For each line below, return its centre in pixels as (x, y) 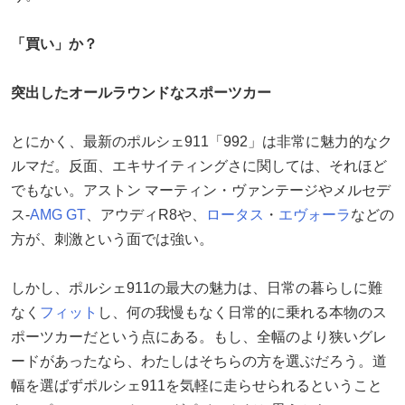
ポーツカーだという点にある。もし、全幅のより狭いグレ (199, 336)
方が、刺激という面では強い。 (112, 239)
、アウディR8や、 (146, 214)
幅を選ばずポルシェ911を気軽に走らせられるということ (197, 385)
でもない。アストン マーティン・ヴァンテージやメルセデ (201, 190)
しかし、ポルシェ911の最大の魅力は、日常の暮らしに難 (197, 287)
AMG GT (58, 214)
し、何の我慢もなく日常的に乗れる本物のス (242, 312)
